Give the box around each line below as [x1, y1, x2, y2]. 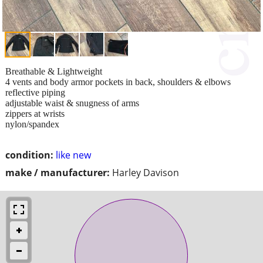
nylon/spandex [5, 119, 59, 129]
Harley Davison [112, 166, 179, 179]
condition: [5, 148, 53, 161]
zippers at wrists [5, 108, 65, 119]
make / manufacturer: [5, 166, 110, 179]
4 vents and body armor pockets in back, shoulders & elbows [5, 76, 231, 87]
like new [56, 148, 91, 161]
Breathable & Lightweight [5, 66, 102, 76]
